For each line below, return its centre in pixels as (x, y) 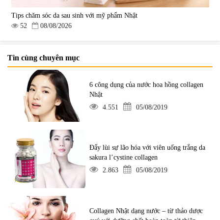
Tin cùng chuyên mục (43, 57)
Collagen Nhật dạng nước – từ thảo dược (146, 211)
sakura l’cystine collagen (124, 158)
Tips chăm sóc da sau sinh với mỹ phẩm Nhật (74, 16)
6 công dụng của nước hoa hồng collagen (147, 84)
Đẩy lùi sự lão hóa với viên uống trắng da (148, 148)
